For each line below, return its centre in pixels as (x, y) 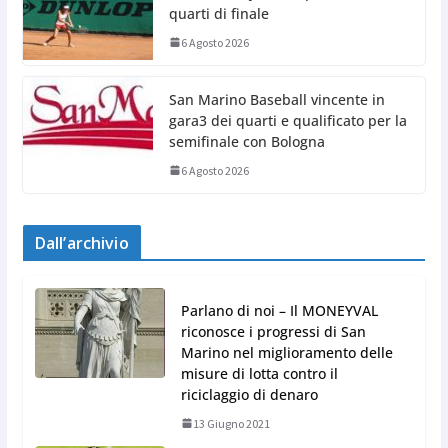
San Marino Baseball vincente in (276, 99)
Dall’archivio (81, 242)
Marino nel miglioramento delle (286, 352)
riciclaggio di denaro (249, 394)
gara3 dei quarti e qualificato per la (287, 120)
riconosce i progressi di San (273, 331)
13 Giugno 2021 (231, 423)
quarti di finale (218, 13)
